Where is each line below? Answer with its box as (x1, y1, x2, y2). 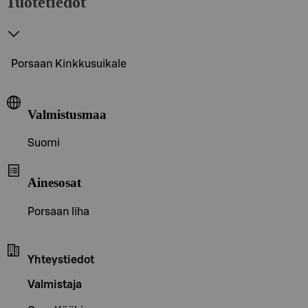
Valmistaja (27, 278, 82, 290)
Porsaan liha (27, 206, 89, 217)
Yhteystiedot (27, 254, 94, 265)
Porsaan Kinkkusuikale (11, 58, 126, 69)
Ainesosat (27, 175, 81, 190)
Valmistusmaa (27, 107, 107, 122)
